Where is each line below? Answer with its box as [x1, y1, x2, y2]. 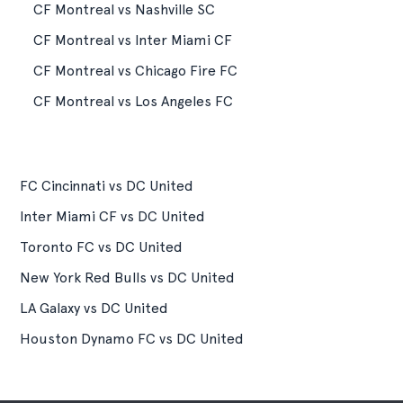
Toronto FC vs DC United [20, 238, 183, 255]
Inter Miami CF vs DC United [20, 208, 205, 225]
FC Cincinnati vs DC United [20, 177, 193, 194]
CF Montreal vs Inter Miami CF [33, 31, 232, 49]
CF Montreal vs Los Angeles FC [33, 93, 233, 110]
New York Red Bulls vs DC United [20, 269, 235, 286]
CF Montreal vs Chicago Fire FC [33, 62, 237, 79]
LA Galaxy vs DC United [20, 300, 168, 317]
